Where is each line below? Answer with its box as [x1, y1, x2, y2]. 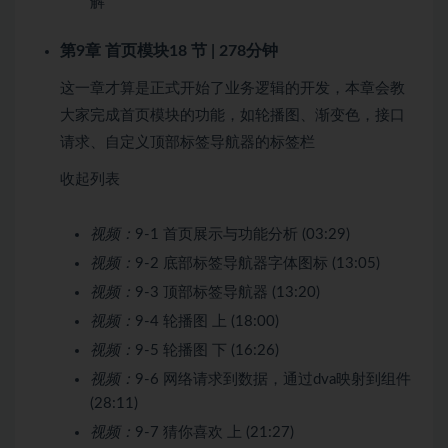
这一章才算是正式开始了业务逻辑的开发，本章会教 [60, 80, 405, 96]
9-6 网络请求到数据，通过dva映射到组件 [135, 371, 411, 387]
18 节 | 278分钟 [169, 42, 278, 59]
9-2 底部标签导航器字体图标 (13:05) [135, 255, 380, 271]
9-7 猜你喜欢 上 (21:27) [135, 424, 294, 440]
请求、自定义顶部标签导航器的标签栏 [60, 134, 315, 150]
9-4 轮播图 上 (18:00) [135, 313, 279, 329]
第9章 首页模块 [60, 42, 169, 59]
